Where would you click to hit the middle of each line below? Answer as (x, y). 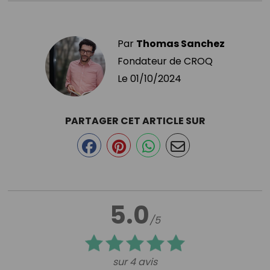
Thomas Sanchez (181, 43)
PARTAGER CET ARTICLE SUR (135, 121)
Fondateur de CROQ (165, 61)
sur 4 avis (135, 262)
